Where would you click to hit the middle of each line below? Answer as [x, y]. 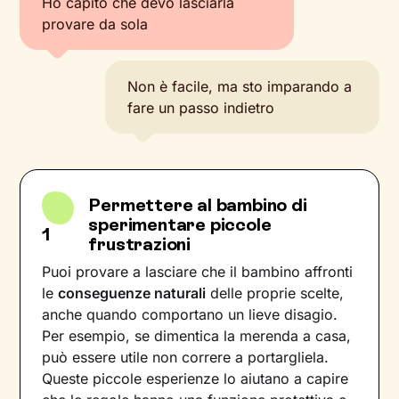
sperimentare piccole [180, 224]
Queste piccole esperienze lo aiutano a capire [195, 379]
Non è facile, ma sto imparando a [240, 86]
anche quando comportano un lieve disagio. [190, 314]
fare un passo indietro [201, 108]
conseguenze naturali [132, 293]
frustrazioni [139, 244]
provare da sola [95, 24]
